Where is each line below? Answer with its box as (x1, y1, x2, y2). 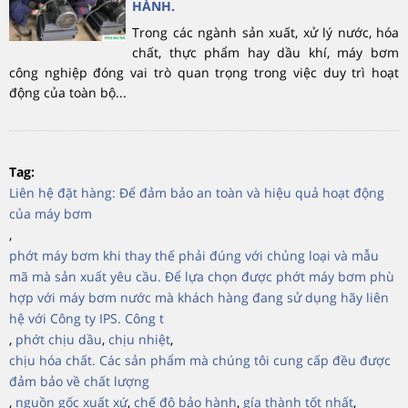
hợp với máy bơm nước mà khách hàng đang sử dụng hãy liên (9, 288, 389, 306)
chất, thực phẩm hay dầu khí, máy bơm (132, 43, 399, 61)
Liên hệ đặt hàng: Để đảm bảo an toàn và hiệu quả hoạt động (9, 183, 384, 201)
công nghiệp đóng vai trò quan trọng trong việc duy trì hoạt (9, 63, 399, 81)
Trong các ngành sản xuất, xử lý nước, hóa (132, 23, 399, 41)
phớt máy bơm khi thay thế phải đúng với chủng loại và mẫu (9, 246, 379, 264)
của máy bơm (9, 204, 92, 222)
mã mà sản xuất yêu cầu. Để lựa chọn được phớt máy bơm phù (9, 267, 394, 285)
